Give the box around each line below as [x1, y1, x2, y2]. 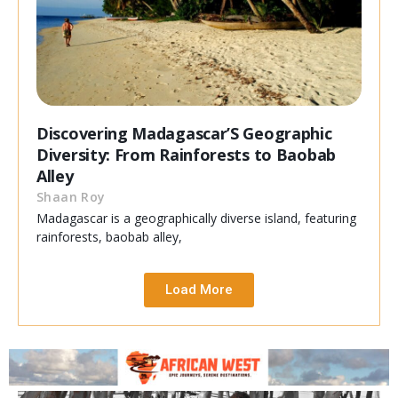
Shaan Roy [36, 188, 106, 206]
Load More [165, 282, 233, 298]
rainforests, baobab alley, [36, 228, 182, 246]
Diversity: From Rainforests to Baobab [36, 144, 336, 166]
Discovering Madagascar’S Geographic [36, 123, 332, 145]
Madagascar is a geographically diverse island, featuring [36, 210, 356, 227]
